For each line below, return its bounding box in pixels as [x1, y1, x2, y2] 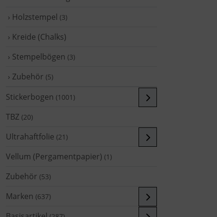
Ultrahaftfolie [6, 131, 54, 142]
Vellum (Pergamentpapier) [6, 151, 102, 162]
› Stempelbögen [6, 51, 65, 62]
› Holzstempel [6, 11, 58, 22]
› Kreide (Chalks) [6, 31, 66, 42]
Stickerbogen [6, 91, 54, 102]
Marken [6, 190, 33, 201]
